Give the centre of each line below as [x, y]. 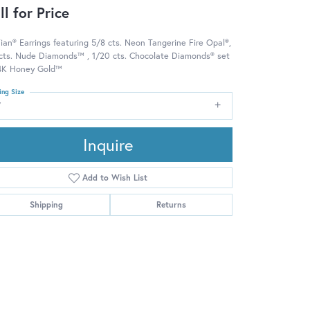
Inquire [108, 144]
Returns [171, 204]
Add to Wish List [115, 177]
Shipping [47, 204]
